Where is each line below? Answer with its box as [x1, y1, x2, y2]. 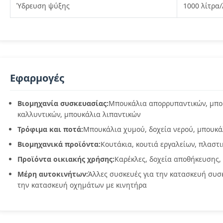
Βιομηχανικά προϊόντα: [17, 139, 101, 149]
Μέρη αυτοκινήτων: [17, 169, 88, 179]
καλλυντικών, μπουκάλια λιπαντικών [17, 110, 141, 119]
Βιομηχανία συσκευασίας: [17, 99, 109, 108]
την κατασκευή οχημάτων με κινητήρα [17, 180, 147, 190]
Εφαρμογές [10, 71, 64, 85]
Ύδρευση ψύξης [16, 1, 70, 10]
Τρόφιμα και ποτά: [17, 124, 83, 134]
